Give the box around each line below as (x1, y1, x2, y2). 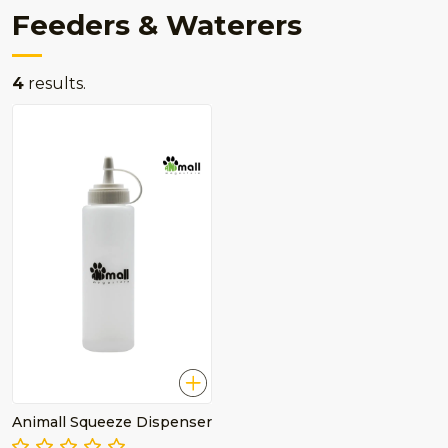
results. (24, 74, 86, 93)
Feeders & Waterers (12, 8, 302, 42)
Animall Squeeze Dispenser (12, 413, 212, 431)
